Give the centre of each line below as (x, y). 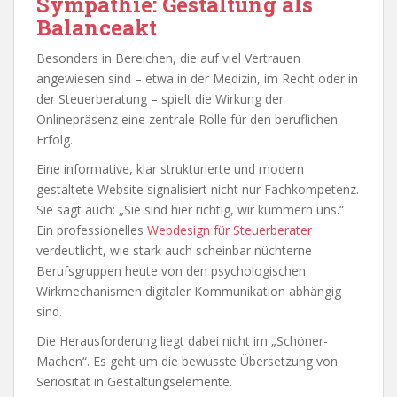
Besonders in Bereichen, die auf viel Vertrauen (168, 58)
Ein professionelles (92, 230)
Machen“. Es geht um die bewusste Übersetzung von (187, 361)
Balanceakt (97, 27)
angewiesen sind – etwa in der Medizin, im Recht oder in (197, 78)
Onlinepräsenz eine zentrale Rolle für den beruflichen (187, 119)
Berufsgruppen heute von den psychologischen (171, 270)
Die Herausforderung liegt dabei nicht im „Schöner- (182, 340)
